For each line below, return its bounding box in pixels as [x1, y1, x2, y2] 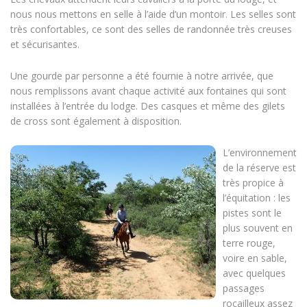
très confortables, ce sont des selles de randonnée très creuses [10, 23, 292, 36]
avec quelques [223, 267, 286, 280]
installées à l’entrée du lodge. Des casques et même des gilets [10, 99, 285, 113]
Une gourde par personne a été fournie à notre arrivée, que [10, 69, 273, 83]
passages [223, 282, 265, 295]
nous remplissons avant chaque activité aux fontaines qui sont [10, 84, 286, 98]
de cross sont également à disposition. [10, 114, 182, 128]
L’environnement [223, 146, 297, 160]
